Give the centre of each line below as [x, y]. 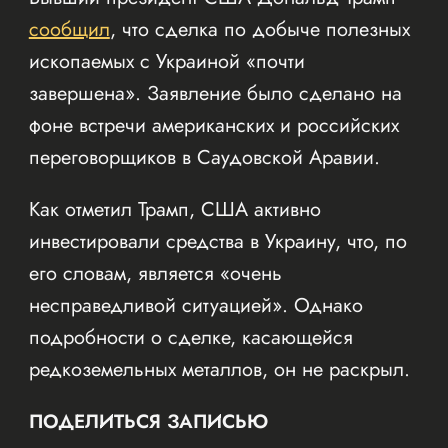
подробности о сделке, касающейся [190, 337]
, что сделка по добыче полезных [259, 29]
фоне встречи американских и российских [213, 125]
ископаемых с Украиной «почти [166, 61]
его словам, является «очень [155, 273]
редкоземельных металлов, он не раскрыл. [219, 369]
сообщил [69, 29]
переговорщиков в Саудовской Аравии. [204, 157]
